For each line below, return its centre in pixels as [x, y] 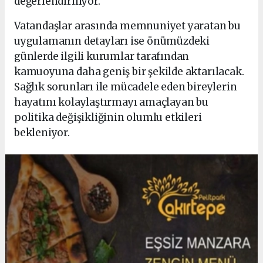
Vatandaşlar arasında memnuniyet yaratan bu [127, 26]
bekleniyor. [42, 133]
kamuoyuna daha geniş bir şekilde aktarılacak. [129, 72]
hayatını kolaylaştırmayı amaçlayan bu [111, 102]
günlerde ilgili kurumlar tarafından [102, 57]
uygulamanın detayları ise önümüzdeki [112, 41]
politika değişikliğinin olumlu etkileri [108, 118]
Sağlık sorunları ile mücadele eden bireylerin [126, 87]
